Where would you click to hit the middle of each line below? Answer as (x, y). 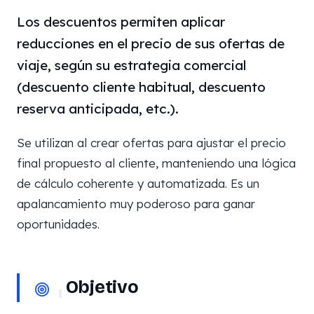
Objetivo (100, 287)
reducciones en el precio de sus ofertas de (151, 43)
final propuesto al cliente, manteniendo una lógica (156, 163)
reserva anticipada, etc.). (98, 109)
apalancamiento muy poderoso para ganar (136, 204)
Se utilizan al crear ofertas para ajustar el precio (151, 143)
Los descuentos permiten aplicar (121, 22)
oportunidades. (58, 224)
